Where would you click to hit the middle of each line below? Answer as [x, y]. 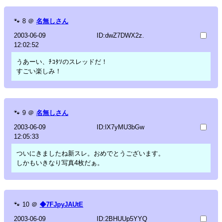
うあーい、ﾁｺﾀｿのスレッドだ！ [62, 61]
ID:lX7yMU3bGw [120, 127]
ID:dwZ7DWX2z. [120, 35]
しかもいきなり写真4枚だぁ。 [60, 163]
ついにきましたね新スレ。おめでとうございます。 [90, 153]
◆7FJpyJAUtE [61, 204]
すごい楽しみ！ [39, 71]
